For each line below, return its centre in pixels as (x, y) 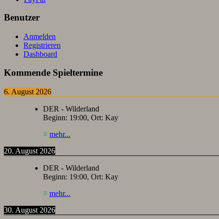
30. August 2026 (30, 210)
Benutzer (22, 18)
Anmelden (40, 36)
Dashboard (40, 54)
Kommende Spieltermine (53, 73)
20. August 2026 (30, 151)
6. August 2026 (28, 92)
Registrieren (42, 45)
